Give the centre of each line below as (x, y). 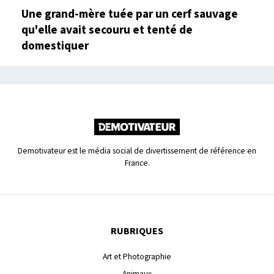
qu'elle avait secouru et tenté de (107, 30)
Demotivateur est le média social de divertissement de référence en (137, 151)
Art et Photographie (137, 256)
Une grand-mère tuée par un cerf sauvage (130, 14)
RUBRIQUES (137, 231)
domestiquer (55, 46)
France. (137, 163)
